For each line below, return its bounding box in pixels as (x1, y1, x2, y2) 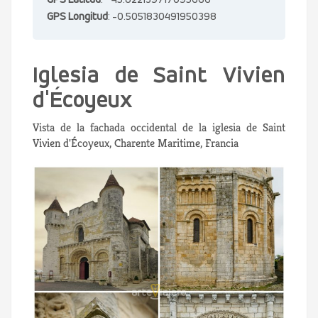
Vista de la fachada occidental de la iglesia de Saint (33, 120, 285, 135)
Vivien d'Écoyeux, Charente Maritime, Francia (33, 136, 238, 150)
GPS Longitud (47, 11, 108, 23)
